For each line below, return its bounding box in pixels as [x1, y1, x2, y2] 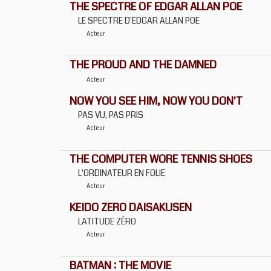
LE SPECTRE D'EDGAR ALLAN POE [78, 15, 200, 27]
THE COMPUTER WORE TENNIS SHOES [70, 151, 252, 167]
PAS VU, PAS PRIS [78, 109, 143, 121]
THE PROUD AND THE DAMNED [70, 57, 217, 73]
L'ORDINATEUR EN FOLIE [78, 167, 165, 179]
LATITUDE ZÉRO [78, 215, 136, 227]
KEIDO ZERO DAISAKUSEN [70, 200, 192, 215]
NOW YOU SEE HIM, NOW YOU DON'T [70, 93, 243, 109]
